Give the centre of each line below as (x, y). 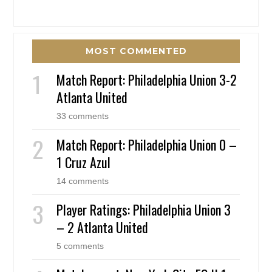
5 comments (80, 246)
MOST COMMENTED (136, 51)
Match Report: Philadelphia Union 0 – (147, 145)
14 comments (83, 181)
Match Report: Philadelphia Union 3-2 (147, 80)
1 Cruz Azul (84, 162)
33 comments (83, 116)
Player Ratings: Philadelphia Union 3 (144, 210)
